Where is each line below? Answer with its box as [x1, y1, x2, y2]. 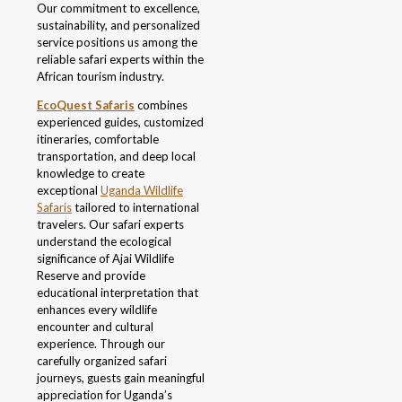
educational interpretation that [37, 285, 198, 301]
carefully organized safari [37, 354, 167, 369]
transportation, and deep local [37, 149, 196, 164]
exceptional [37, 183, 100, 198]
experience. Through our [37, 336, 165, 352]
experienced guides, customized [37, 115, 204, 130]
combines [135, 98, 188, 113]
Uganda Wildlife [100, 183, 183, 198]
